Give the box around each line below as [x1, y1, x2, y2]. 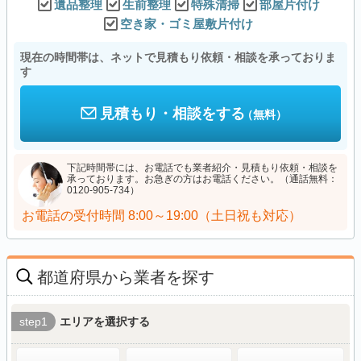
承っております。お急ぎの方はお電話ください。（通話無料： [67, 172, 338, 185]
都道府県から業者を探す [37, 268, 214, 286]
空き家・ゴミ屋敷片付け [120, 16, 253, 31]
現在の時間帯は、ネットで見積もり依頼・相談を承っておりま [20, 50, 336, 64]
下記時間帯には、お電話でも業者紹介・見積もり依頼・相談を [67, 161, 338, 173]
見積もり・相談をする [100, 105, 245, 122]
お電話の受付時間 [22, 208, 125, 222]
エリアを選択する [60, 314, 150, 328]
